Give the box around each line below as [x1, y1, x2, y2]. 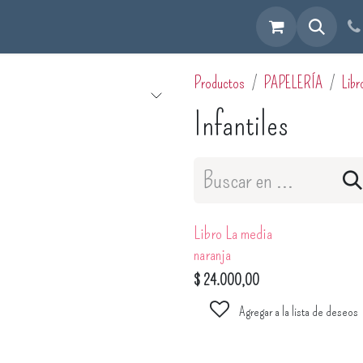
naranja [194, 243, 231, 265]
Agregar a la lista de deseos [239, 303, 359, 319]
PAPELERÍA [263, 73, 322, 92]
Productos [194, 73, 245, 92]
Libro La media [194, 222, 272, 244]
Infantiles [194, 105, 288, 144]
